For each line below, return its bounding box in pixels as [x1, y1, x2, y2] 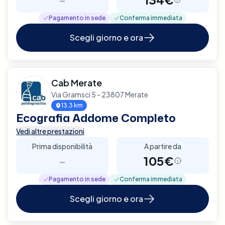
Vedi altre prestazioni [16, 126, 84, 136]
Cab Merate [51, 76, 102, 88]
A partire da [144, 141, 181, 151]
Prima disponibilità [32, 141, 92, 151]
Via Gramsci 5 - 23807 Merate [51, 89, 148, 99]
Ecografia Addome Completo [16, 109, 176, 126]
